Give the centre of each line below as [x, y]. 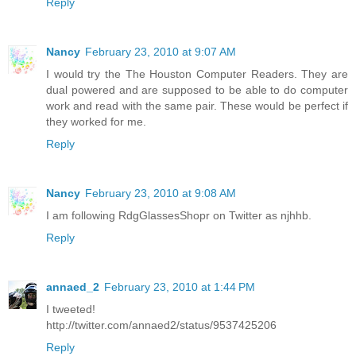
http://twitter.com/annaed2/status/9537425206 [161, 325]
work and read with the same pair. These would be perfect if [197, 105]
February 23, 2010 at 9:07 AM [161, 51]
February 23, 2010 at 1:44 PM [180, 286]
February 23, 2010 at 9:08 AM [161, 193]
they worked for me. [96, 121]
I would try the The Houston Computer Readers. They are [197, 74]
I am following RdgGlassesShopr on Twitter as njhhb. [179, 215]
